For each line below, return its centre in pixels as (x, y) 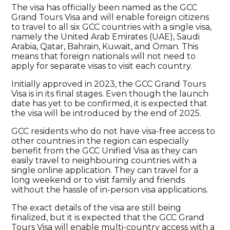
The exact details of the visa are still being (97, 208)
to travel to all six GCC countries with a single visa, (112, 27)
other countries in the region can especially (100, 141)
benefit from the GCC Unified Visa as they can (104, 151)
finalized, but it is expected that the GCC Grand (108, 217)
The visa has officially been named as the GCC (104, 7)
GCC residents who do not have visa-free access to (113, 131)
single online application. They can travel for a (105, 170)
